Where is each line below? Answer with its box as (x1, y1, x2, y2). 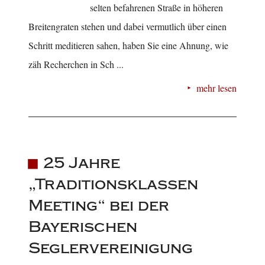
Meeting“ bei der (28, 196, 169, 215)
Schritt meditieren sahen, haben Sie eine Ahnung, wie (28, 38, 228, 51)
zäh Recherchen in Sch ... (28, 57, 124, 70)
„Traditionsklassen (28, 174, 198, 193)
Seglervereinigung (28, 238, 193, 257)
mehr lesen (196, 81, 237, 94)
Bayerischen (28, 217, 137, 236)
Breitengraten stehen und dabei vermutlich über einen (28, 20, 227, 33)
